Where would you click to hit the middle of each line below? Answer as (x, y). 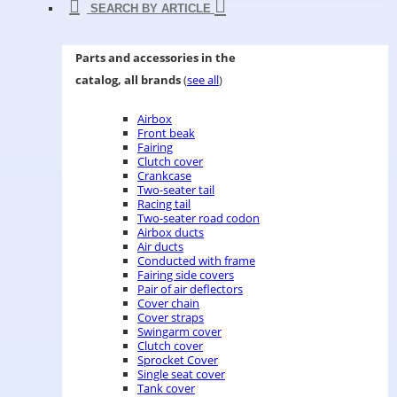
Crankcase (164, 175)
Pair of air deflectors (190, 289)
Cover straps (171, 317)
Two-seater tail (176, 190)
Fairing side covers (186, 275)
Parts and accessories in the (156, 58)
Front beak (166, 133)
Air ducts (160, 246)
